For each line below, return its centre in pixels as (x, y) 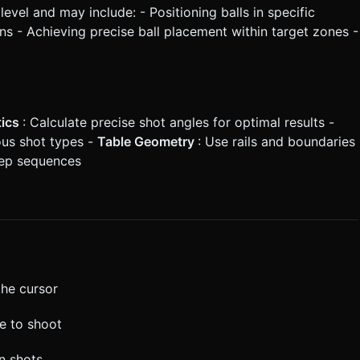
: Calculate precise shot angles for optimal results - (178, 122)
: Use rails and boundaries (276, 141)
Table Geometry (147, 141)
